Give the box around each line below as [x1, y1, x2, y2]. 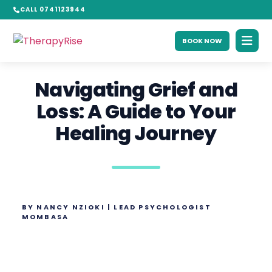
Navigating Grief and [34, 76, 238, 103]
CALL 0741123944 [20, 5, 86, 14]
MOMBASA [21, 212, 69, 222]
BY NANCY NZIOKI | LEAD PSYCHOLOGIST [21, 202, 211, 212]
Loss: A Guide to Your [36, 98, 236, 125]
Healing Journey [55, 120, 217, 147]
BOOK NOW [182, 35, 222, 46]
